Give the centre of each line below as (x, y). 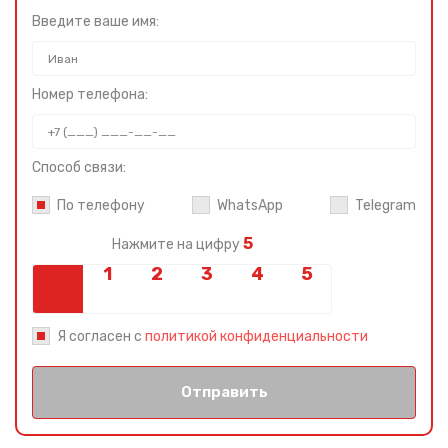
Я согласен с (101, 336)
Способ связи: (79, 167)
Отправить (224, 392)
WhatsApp (250, 205)
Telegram (385, 205)
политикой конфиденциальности (256, 336)
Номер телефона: (90, 94)
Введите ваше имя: (95, 21)
